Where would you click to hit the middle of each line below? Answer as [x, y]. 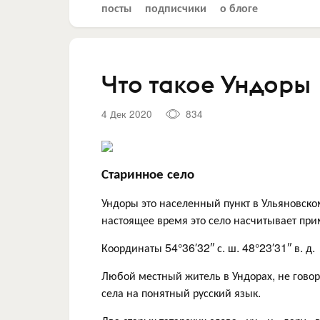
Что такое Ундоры [206, 84]
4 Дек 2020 [127, 114]
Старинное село [148, 173]
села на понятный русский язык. [181, 292]
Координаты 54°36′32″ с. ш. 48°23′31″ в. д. [208, 247]
